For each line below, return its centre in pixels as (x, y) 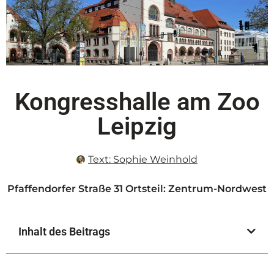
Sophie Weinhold (154, 159)
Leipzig (137, 126)
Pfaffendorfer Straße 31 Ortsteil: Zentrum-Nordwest (137, 188)
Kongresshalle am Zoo (137, 102)
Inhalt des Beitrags (64, 231)
